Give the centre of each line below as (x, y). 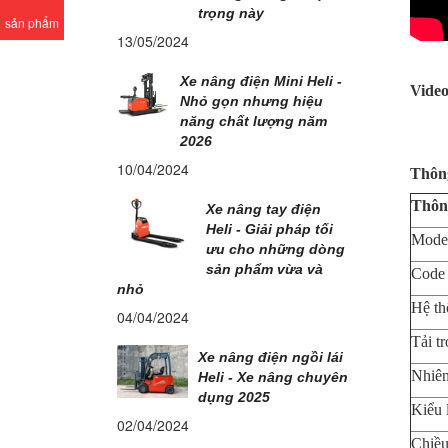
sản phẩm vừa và (265, 269)
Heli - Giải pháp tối (270, 229)
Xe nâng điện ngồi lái (270, 357)
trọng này (230, 13)
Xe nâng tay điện (264, 209)
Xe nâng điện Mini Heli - (261, 81)
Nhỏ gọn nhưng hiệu (251, 101)
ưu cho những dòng (276, 249)
